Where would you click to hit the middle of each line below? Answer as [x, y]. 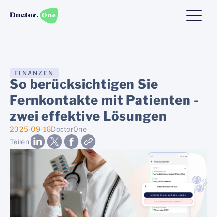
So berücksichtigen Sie [84, 84]
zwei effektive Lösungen [88, 116]
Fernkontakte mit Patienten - [104, 100]
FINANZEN [34, 73]
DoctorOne [69, 129]
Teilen [19, 141]
